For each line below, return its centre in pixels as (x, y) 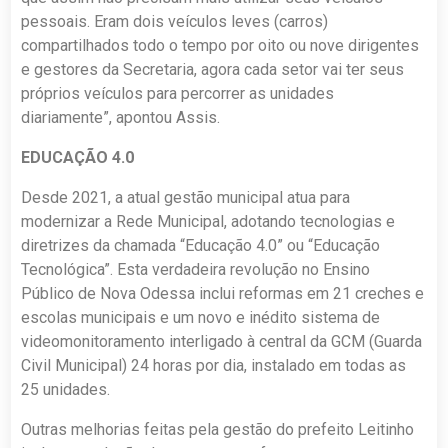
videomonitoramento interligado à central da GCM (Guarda (222, 342)
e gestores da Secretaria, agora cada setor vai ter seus (213, 70)
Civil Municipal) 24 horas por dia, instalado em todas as (214, 366)
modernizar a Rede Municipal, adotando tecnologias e (208, 222)
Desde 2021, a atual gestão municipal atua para (186, 198)
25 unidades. (66, 390)
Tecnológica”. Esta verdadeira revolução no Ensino (196, 270)
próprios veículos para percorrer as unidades (178, 94)
